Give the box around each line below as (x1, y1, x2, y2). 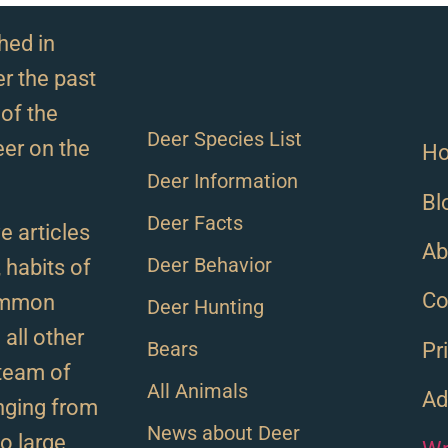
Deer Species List (147, 126, 302, 151)
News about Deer (147, 420, 300, 445)
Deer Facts (147, 210, 243, 235)
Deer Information (147, 168, 298, 193)
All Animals (147, 378, 248, 403)
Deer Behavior (147, 252, 272, 277)
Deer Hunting (147, 294, 264, 319)
